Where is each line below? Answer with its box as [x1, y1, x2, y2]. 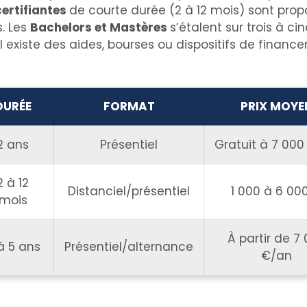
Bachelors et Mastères [30, 19, 170, 36]
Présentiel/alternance [64, 238, 193, 255]
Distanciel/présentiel [68, 183, 190, 199]
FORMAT [103, 98, 155, 114]
